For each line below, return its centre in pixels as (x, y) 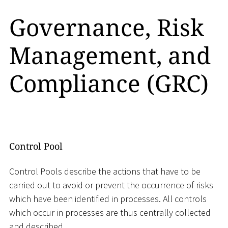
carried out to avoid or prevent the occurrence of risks (111, 185)
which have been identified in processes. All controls (108, 199)
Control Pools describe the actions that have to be (105, 172)
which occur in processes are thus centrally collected (110, 213)
